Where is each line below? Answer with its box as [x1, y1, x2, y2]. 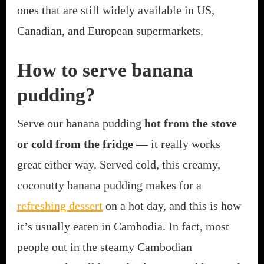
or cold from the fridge [17, 137, 133, 150]
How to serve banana [17, 58, 193, 81]
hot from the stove [144, 116, 237, 130]
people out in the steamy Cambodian [17, 240, 192, 253]
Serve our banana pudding [17, 116, 144, 130]
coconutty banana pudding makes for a [17, 178, 202, 192]
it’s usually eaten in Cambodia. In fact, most [17, 219, 229, 233]
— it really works [133, 137, 220, 150]
